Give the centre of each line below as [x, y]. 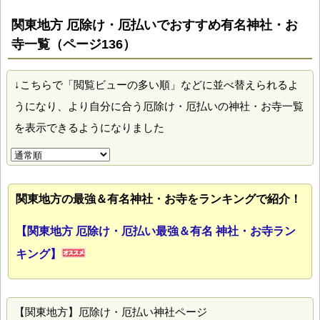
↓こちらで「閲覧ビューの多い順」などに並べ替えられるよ [156, 85]
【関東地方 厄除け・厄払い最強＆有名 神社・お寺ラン [156, 231]
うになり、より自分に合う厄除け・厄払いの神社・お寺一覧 [159, 106]
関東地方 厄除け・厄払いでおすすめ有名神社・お [155, 25]
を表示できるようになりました [89, 128]
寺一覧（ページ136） [74, 45]
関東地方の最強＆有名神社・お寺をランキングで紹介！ [159, 199]
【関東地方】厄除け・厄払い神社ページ [111, 312]
